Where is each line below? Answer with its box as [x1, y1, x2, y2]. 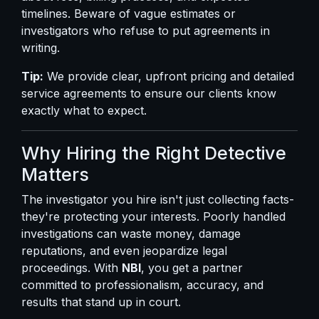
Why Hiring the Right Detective [21, 142, 286, 164]
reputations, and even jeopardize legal [21, 244, 227, 258]
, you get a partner [141, 261, 243, 275]
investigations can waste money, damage [21, 226, 241, 241]
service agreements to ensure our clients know [21, 86, 276, 100]
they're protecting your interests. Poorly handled [21, 209, 286, 224]
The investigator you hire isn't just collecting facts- [21, 192, 294, 206]
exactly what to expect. [21, 103, 147, 117]
